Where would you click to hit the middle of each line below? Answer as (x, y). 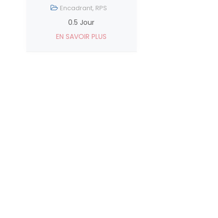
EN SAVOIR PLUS (82, 37)
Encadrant (76, 8)
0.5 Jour (82, 23)
